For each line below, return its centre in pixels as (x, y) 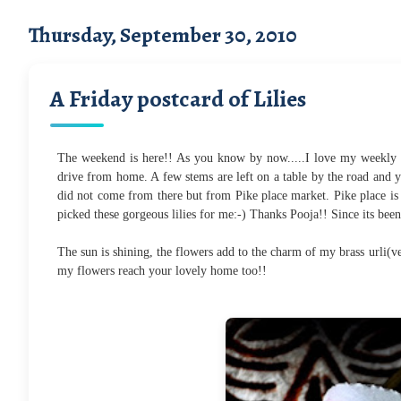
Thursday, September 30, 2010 (163, 34)
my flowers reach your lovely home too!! (162, 270)
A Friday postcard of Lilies (178, 98)
